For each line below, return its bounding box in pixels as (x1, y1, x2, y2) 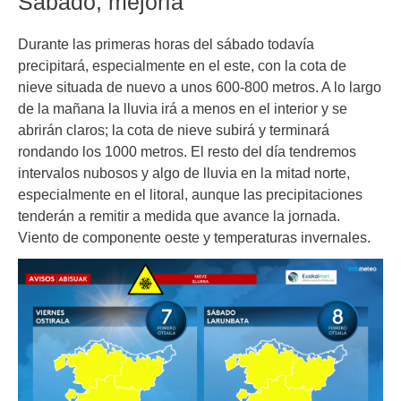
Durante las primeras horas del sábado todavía (18, 35, 314, 52)
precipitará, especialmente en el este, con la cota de (18, 56, 346, 73)
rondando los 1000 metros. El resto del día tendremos (18, 142, 356, 159)
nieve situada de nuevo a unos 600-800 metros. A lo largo (18, 78, 381, 95)
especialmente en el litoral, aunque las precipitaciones (18, 185, 363, 202)
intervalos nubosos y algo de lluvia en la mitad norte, (18, 164, 350, 181)
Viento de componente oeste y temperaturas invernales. (18, 228, 371, 245)
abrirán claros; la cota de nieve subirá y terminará (18, 121, 329, 138)
